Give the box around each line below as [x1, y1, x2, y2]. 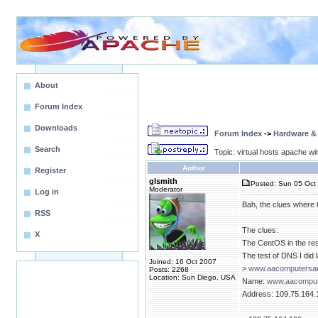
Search [35, 145, 60, 153]
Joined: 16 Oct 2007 [149, 258, 216, 265]
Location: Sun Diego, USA [149, 273, 236, 281]
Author [182, 164, 205, 172]
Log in [35, 187, 59, 196]
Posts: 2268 [149, 265, 189, 273]
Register [35, 166, 66, 175]
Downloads [35, 124, 77, 132]
